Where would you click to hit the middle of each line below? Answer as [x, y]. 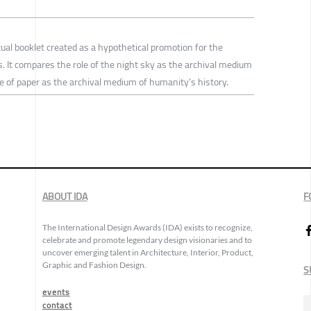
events [56, 292]
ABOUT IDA [65, 196]
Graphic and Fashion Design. [94, 264]
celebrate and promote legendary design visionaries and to [147, 239]
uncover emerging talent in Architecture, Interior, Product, [148, 252]
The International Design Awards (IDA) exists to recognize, [147, 227]
